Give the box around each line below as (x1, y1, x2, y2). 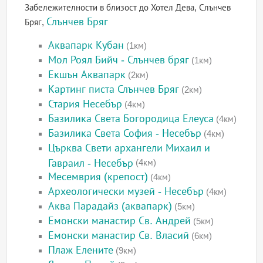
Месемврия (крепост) (48, 171, 149, 183)
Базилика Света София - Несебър (48, 127, 202, 140)
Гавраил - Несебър (48, 157, 134, 168)
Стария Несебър (48, 98, 123, 110)
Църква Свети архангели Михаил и (48, 142, 211, 154)
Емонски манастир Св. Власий (48, 230, 190, 242)
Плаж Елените (48, 244, 114, 257)
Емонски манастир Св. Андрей (48, 215, 191, 227)
